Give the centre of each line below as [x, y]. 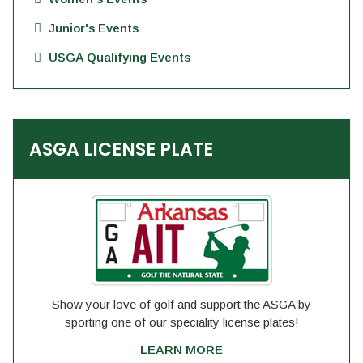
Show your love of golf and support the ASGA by [181, 304]
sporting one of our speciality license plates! [181, 322]
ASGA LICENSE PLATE [121, 149]
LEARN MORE [181, 350]
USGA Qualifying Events [120, 57]
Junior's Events [94, 28]
